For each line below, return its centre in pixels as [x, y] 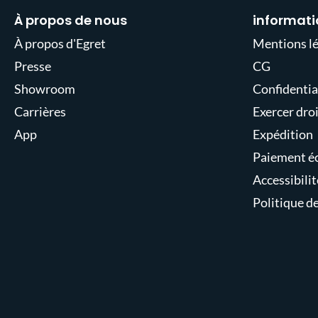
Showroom [45, 89]
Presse [33, 66]
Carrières [40, 111]
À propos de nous [71, 20]
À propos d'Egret [60, 43]
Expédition [283, 134]
